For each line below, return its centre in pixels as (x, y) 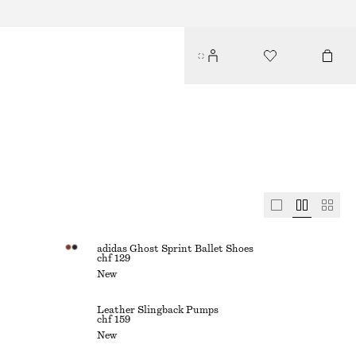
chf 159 (114, 319)
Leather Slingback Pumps (158, 310)
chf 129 (114, 258)
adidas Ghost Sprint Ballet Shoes (175, 249)
